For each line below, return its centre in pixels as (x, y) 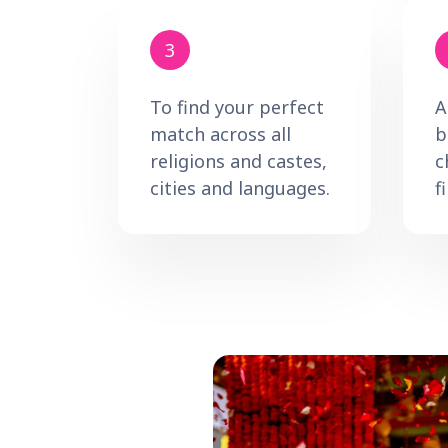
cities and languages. (240, 188)
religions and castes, (238, 161)
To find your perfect (237, 107)
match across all (220, 134)
